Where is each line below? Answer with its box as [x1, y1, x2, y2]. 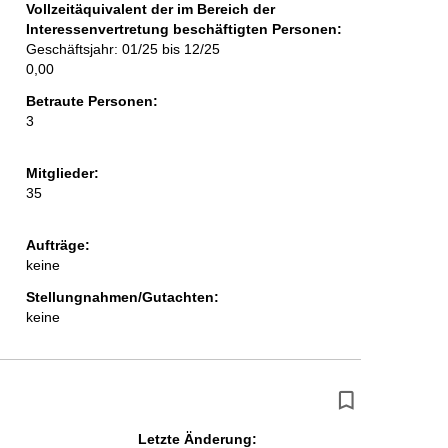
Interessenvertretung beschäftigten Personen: [25, 21, 342, 38]
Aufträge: [25, 237, 90, 254]
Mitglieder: [25, 165, 99, 182]
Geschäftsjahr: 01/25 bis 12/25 [25, 41, 220, 58]
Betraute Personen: [25, 93, 158, 110]
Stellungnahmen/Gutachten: [25, 289, 219, 306]
